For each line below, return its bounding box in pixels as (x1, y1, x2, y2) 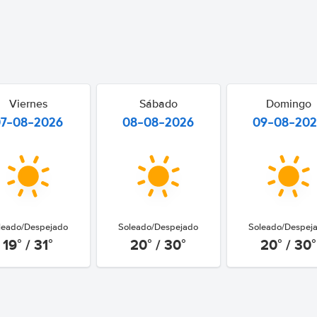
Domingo (265, 97, 311, 111)
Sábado (139, 97, 178, 111)
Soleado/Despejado (118, 221, 199, 233)
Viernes (8, 97, 47, 111)
